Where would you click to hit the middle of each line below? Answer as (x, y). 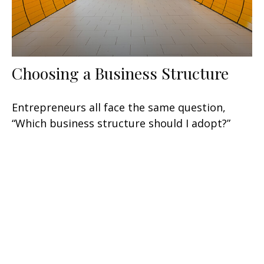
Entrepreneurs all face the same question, (119, 108)
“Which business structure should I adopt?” (121, 123)
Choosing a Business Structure (120, 73)
